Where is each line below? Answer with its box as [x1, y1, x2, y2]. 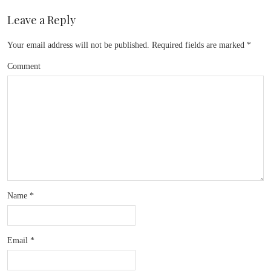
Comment [7, 62, 41, 71]
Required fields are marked [149, 41, 247, 50]
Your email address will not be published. [7, 41, 149, 50]
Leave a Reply [7, 13, 76, 27]
